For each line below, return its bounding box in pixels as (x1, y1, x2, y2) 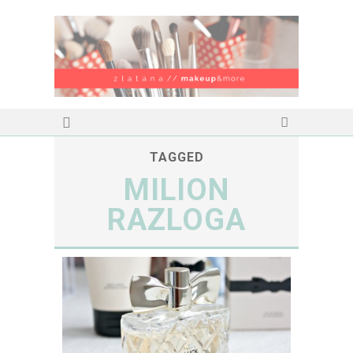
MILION (124, 173, 229, 208)
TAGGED (149, 150, 204, 165)
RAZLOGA (107, 203, 246, 238)
